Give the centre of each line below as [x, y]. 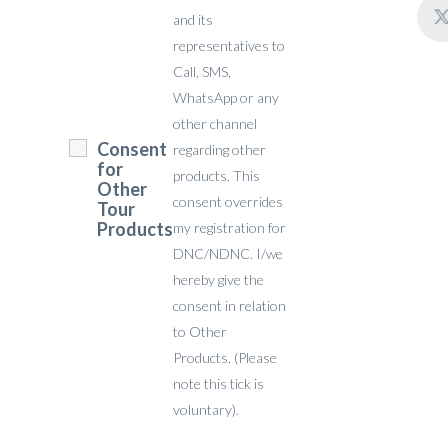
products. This [216, 175]
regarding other [219, 149]
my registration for [229, 227]
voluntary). [206, 409]
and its [193, 19]
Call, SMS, [202, 71]
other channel [215, 123]
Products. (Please [225, 357]
